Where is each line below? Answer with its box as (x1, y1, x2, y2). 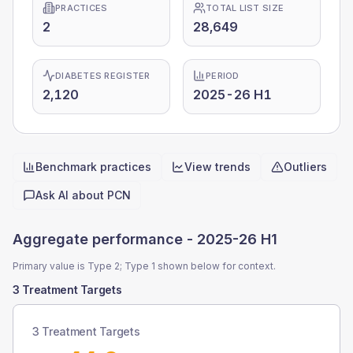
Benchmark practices (35, 160, 151, 173)
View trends (184, 160, 251, 173)
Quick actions (12, 181, 92, 198)
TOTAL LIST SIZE (206, 2, 284, 13)
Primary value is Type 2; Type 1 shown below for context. (13, 260, 276, 272)
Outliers (284, 160, 327, 173)
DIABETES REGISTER (55, 70, 150, 81)
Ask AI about (35, 188, 107, 202)
